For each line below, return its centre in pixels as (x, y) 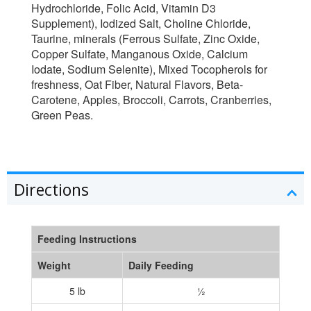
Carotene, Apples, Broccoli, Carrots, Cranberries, (151, 99)
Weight (54, 265)
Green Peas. (62, 115)
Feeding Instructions (87, 238)
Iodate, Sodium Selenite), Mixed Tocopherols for (149, 69)
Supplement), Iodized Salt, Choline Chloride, (141, 23)
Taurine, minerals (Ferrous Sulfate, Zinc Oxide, (145, 38)
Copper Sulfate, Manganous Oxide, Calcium (140, 53)
